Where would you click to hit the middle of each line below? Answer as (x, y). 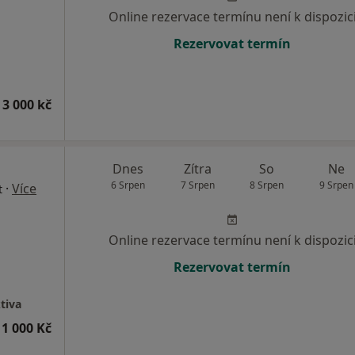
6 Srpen (128, 185)
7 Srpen (197, 185)
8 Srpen (267, 185)
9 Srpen (336, 185)
